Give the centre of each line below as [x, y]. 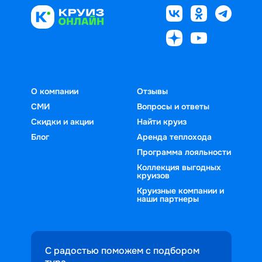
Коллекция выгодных [179, 167]
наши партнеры [168, 199]
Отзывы [152, 91]
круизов [153, 175]
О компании [54, 91]
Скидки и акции [62, 121]
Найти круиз [162, 121]
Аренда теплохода [174, 137]
